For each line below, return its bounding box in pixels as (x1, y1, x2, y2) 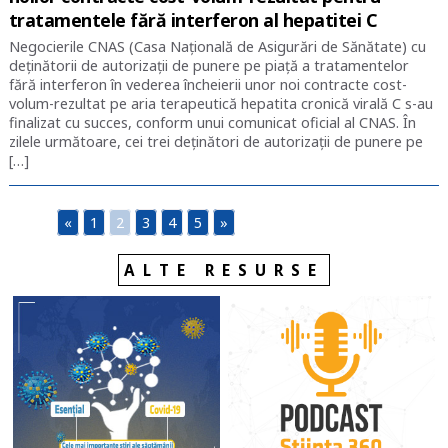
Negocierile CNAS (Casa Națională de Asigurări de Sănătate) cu (8, 37, 426, 57)
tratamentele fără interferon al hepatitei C (8, 8, 378, 33)
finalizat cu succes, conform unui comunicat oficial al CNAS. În (8, 113, 416, 133)
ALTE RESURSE (123, 259, 324, 280)
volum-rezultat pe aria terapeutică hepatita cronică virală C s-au (8, 94, 433, 114)
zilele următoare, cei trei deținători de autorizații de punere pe (8, 132, 423, 152)
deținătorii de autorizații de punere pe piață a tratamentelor (8, 56, 409, 76)
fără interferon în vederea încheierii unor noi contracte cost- (8, 75, 407, 95)
